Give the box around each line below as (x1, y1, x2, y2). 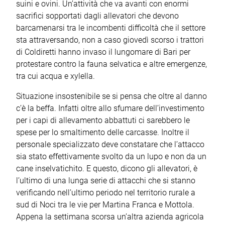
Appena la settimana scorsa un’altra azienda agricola (16, 211, 204, 221)
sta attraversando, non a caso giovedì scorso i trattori (16, 35, 204, 45)
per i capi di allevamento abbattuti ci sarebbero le (16, 115, 190, 125)
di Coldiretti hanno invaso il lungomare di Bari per (16, 47, 190, 57)
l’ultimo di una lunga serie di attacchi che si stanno (16, 175, 195, 185)
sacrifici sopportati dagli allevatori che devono (16, 11, 179, 21)
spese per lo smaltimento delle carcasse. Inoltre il (16, 127, 189, 137)
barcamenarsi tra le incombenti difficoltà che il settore (16, 23, 205, 33)
